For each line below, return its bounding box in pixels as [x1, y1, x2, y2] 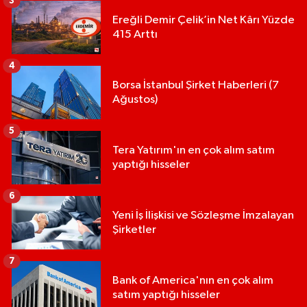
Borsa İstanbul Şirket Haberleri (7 [112, 79, 279, 92]
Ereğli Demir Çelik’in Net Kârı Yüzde [112, 14, 295, 27]
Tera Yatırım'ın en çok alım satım [112, 145, 275, 157]
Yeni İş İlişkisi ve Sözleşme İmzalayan [112, 210, 294, 222]
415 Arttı [112, 29, 158, 41]
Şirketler [112, 224, 156, 236]
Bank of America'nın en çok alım [112, 275, 273, 287]
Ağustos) [112, 94, 158, 106]
